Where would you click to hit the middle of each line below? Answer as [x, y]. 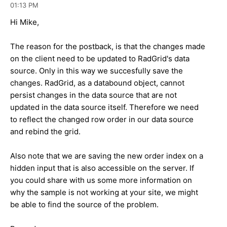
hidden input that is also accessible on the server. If [102, 168]
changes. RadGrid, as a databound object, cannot [97, 83]
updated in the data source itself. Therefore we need [104, 107]
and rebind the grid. [45, 131]
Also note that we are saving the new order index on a [107, 156]
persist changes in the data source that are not [93, 95]
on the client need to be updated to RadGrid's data [100, 58]
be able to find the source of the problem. [84, 204]
